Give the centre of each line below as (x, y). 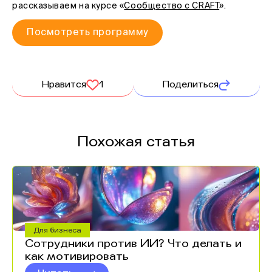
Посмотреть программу (87, 32)
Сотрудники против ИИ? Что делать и (133, 243)
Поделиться (191, 84)
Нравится (64, 84)
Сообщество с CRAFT (172, 6)
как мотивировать (77, 256)
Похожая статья (136, 142)
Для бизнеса (57, 230)
